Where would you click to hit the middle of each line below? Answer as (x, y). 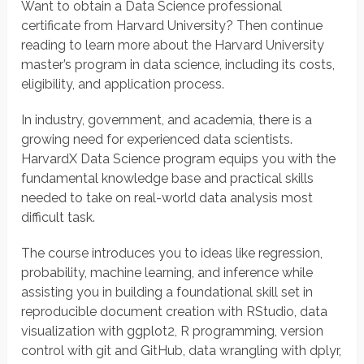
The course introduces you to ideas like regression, (172, 253)
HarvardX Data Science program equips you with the (179, 159)
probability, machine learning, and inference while (167, 273)
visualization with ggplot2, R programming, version (173, 331)
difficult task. (58, 218)
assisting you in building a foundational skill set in (167, 292)
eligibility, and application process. (123, 84)
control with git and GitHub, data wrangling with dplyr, (182, 351)
